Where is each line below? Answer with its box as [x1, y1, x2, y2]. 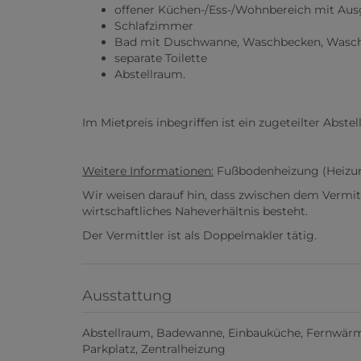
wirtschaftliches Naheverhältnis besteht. [82, 204, 308, 219]
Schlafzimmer [114, 19, 193, 34]
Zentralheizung [141, 342, 226, 357]
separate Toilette [114, 51, 207, 66]
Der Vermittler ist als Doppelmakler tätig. [82, 228, 317, 243]
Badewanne [156, 326, 222, 341]
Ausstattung [82, 287, 172, 305]
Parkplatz [82, 342, 135, 357]
